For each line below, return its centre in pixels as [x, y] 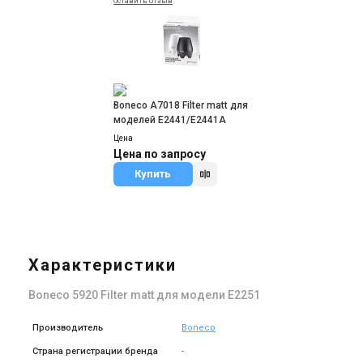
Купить [153, 174]
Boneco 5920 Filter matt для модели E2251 [144, 295]
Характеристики [102, 265]
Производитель [68, 328]
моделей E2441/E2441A [169, 120]
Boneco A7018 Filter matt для [180, 105]
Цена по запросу [159, 154]
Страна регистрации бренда [95, 351]
